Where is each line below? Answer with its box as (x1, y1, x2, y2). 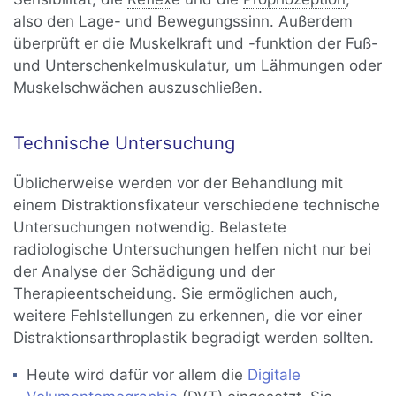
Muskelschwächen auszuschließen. (13, 78, 263, 96)
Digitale (247, 366, 301, 385)
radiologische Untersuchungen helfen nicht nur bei (13, 240, 372, 259)
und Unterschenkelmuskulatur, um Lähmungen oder (13, 56, 383, 74)
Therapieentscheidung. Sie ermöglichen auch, (13, 285, 339, 303)
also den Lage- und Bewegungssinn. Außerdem (13, 11, 354, 30)
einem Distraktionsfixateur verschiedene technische (13, 196, 381, 215)
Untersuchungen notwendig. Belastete (13, 218, 287, 237)
